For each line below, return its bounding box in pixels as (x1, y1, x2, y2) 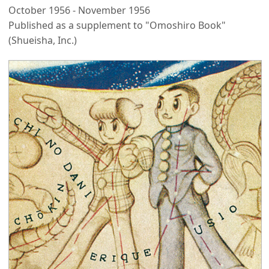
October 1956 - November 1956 (8, 3, 150, 17)
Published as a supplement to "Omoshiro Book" (8, 18, 226, 32)
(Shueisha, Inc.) (8, 33, 77, 47)
